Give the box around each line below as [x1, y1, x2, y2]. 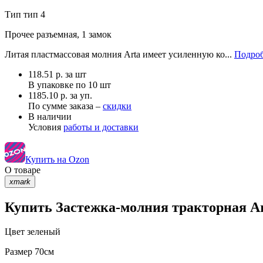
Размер [5, 247, 32, 257]
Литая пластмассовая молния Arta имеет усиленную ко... [5, 49, 234, 59]
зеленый [25, 227, 60, 237]
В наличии [28, 111, 72, 122]
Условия [28, 122, 63, 132]
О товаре [5, 164, 41, 175]
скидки [103, 100, 131, 111]
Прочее [5, 29, 34, 39]
